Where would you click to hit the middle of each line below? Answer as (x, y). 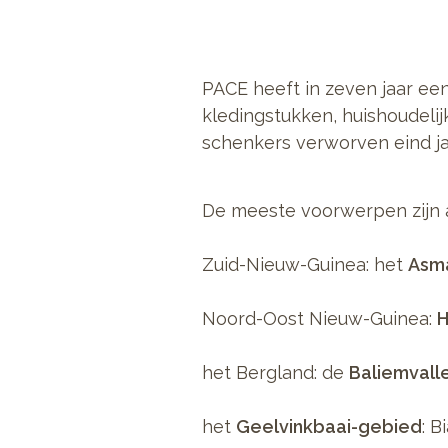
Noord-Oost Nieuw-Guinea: (319, 318)
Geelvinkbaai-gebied (329, 426)
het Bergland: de (275, 372)
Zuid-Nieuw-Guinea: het (305, 264)
